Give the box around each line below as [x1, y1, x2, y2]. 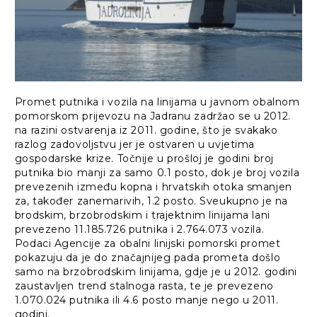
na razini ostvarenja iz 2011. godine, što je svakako [14, 124, 278, 137]
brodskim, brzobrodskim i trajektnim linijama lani [14, 209, 270, 222]
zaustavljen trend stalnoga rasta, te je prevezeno [14, 279, 274, 293]
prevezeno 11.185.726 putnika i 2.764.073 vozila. [14, 223, 265, 236]
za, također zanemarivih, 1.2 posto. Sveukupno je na [14, 195, 288, 208]
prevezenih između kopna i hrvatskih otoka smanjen [14, 180, 292, 194]
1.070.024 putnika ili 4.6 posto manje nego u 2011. [14, 294, 279, 307]
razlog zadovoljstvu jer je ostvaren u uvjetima [14, 138, 255, 151]
